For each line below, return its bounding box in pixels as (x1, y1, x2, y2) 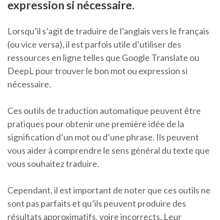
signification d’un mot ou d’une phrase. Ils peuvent (7, 132, 199, 143)
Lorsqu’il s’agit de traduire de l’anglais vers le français (7, 26, 209, 37)
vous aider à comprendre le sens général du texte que (7, 145, 210, 156)
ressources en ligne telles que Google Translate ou (7, 52, 199, 63)
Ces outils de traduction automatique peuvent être (7, 105, 201, 116)
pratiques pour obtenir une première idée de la (7, 118, 184, 130)
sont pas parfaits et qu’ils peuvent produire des (7, 198, 186, 209)
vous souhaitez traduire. (7, 158, 99, 169)
